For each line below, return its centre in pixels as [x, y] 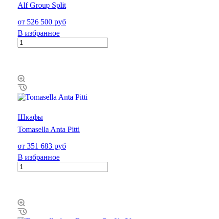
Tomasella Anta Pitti [49, 129]
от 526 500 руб [42, 22]
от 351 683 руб [42, 146]
